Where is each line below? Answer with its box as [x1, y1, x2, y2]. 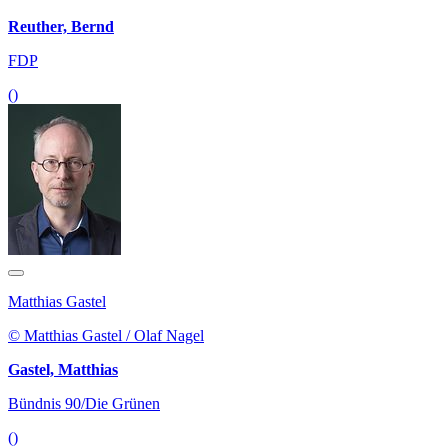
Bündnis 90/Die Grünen [8, 394, 160, 412]
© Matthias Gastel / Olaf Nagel [8, 326, 204, 344]
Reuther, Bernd [8, 17, 114, 35]
